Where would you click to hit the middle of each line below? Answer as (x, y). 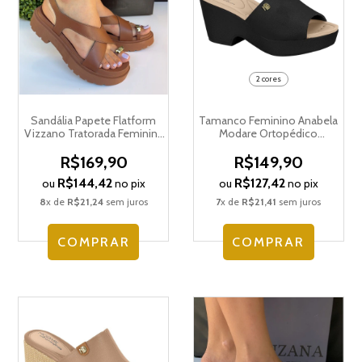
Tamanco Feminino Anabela (269, 121)
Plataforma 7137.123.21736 (269, 147)
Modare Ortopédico (269, 134)
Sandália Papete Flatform (94, 121)
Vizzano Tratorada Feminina (93, 134)
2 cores (268, 79)
